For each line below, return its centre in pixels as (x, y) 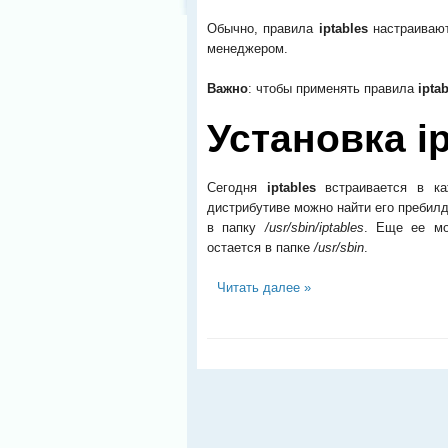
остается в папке (260, 247)
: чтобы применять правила (333, 88)
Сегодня (237, 187)
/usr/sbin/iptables (314, 227)
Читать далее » (264, 287)
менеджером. (247, 48)
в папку (236, 227)
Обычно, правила (263, 28)
